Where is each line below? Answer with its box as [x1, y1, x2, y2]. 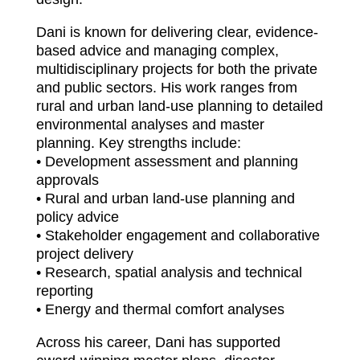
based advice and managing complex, [35, 42, 279, 59]
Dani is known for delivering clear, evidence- [35, 23, 318, 40]
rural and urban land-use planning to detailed [35, 97, 323, 114]
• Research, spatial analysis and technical [35, 264, 302, 280]
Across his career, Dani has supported [35, 333, 280, 350]
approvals [35, 171, 99, 188]
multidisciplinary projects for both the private [35, 60, 317, 77]
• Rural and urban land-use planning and [35, 190, 295, 207]
